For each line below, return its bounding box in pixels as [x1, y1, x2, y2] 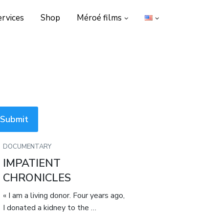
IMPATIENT [3, 156, 61, 171]
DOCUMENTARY [3, 142, 52, 152]
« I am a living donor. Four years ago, [3, 190, 125, 201]
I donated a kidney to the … [3, 202, 97, 214]
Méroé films [77, 12, 122, 24]
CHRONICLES [3, 171, 71, 186]
